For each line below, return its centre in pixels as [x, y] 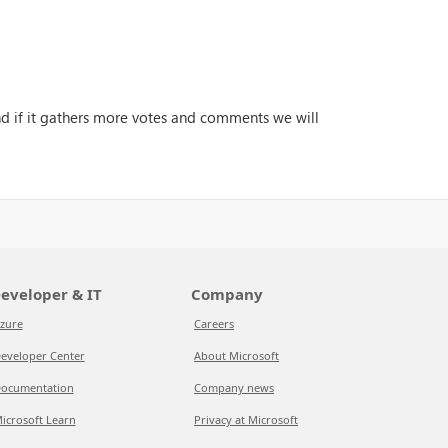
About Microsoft [237, 355]
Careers [214, 323]
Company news [234, 387]
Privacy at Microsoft [246, 419]
